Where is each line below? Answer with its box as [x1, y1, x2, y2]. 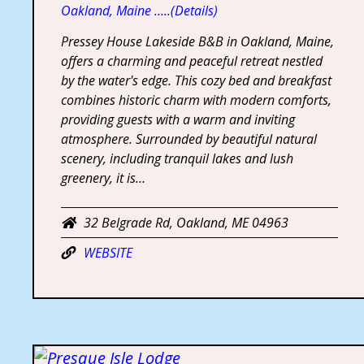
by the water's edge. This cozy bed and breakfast [60, 71, 331, 89]
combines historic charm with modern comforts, [60, 90, 331, 109]
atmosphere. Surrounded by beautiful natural [60, 129, 317, 148]
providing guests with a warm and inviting [60, 110, 295, 128]
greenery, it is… [60, 168, 145, 187]
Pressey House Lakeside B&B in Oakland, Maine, [60, 32, 334, 50]
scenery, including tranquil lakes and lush [60, 149, 293, 167]
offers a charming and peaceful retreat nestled [60, 51, 323, 70]
